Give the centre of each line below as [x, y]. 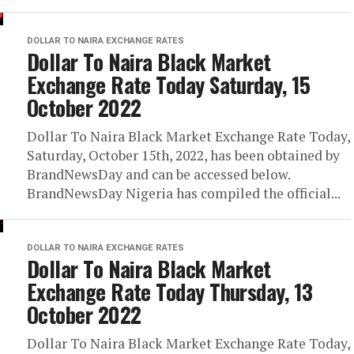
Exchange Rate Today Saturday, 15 [169, 85]
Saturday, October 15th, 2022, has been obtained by [183, 155]
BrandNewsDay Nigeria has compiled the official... [184, 193]
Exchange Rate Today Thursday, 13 [170, 292]
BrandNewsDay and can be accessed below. [158, 174]
